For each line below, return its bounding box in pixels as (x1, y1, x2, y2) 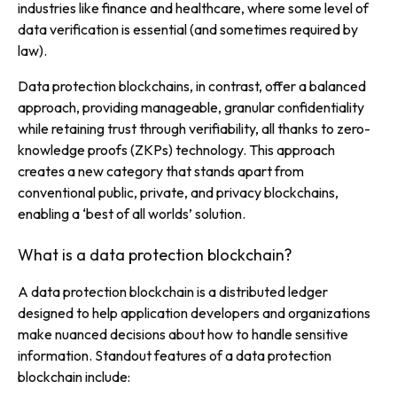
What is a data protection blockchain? (18, 244, 292, 265)
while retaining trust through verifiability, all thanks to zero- (18, 120, 370, 137)
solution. (192, 205, 245, 222)
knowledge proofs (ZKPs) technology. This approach (18, 141, 335, 159)
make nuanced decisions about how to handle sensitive (18, 324, 348, 343)
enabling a (18, 205, 82, 222)
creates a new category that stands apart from (18, 162, 304, 180)
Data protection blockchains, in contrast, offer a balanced (18, 77, 366, 95)
